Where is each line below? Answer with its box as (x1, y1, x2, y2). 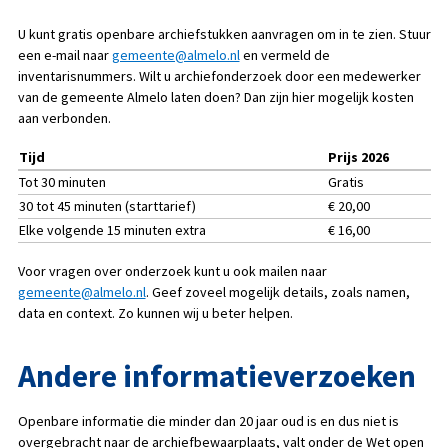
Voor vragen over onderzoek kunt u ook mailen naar (17, 261, 327, 280)
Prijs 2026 (327, 148, 389, 167)
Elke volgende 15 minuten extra (18, 221, 206, 240)
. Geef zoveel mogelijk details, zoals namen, (145, 282, 410, 301)
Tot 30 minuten (18, 173, 106, 192)
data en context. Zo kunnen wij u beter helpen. (17, 303, 293, 322)
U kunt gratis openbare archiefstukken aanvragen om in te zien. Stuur (17, 24, 431, 43)
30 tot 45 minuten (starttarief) (18, 197, 196, 216)
